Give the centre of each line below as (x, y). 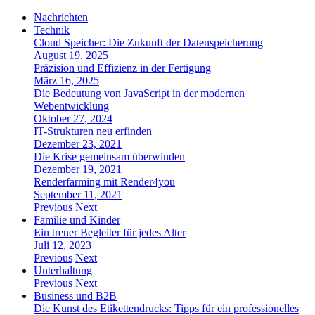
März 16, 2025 (66, 81)
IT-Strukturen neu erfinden (93, 131)
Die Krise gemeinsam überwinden (109, 156)
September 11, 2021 (78, 194)
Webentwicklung (71, 106)
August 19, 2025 (71, 55)
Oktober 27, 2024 (73, 118)
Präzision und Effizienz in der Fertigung (122, 68)
